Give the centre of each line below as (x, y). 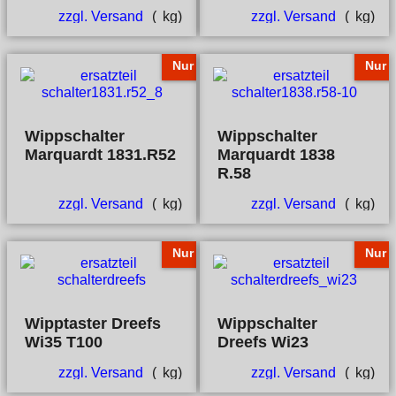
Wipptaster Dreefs (93, 324)
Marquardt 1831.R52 (101, 155)
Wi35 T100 (64, 342)
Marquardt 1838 (276, 155)
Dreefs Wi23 (263, 342)
